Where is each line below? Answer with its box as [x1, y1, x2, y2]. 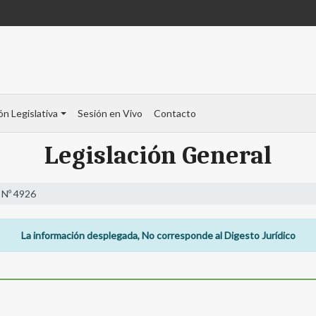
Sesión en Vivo [77, 107, 142, 120]
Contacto [153, 107, 196, 120]
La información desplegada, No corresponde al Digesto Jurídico [20, 229, 296, 242]
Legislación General [44, 141, 272, 171]
